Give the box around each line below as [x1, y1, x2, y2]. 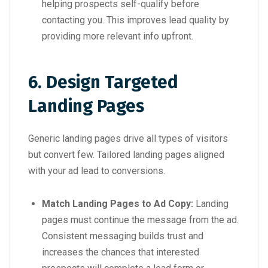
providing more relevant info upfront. [42, 30, 193, 42]
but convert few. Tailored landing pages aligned [28, 148, 224, 160]
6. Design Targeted [28, 71, 178, 93]
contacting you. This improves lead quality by [42, 14, 229, 26]
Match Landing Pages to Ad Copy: [42, 197, 193, 209]
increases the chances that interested [42, 246, 199, 258]
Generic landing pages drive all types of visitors [28, 132, 228, 144]
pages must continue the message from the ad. [42, 214, 239, 226]
